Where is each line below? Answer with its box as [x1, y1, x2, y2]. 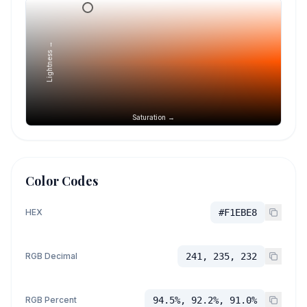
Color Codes [25, 173, 98, 189]
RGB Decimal [25, 251, 77, 261]
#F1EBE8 [219, 207, 257, 218]
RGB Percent [25, 295, 77, 305]
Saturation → [132, 113, 175, 121]
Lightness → [45, 41, 53, 82]
